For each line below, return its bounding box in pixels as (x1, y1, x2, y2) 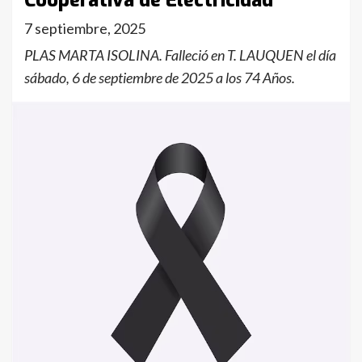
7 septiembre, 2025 (24, 19, 145, 37)
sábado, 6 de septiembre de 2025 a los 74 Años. (24, 69, 295, 86)
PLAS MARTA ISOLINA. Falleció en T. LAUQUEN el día (24, 46, 336, 64)
